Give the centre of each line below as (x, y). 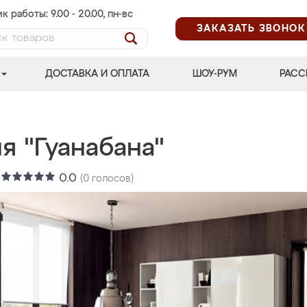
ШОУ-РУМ (214, 74)
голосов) (111, 179)
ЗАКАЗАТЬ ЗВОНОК (251, 28)
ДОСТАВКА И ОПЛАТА (98, 74)
